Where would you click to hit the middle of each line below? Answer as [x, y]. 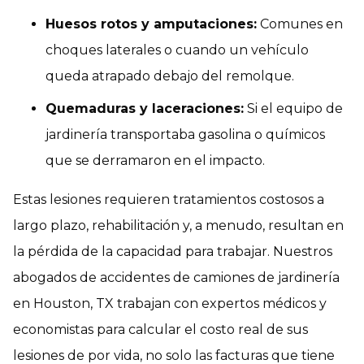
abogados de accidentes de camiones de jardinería [176, 277]
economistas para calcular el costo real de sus [160, 329]
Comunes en [300, 24]
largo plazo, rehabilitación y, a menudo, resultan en [178, 225]
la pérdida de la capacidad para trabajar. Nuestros [173, 251]
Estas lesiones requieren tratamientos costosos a [169, 199]
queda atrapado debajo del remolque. [170, 76]
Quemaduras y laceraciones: [145, 108]
